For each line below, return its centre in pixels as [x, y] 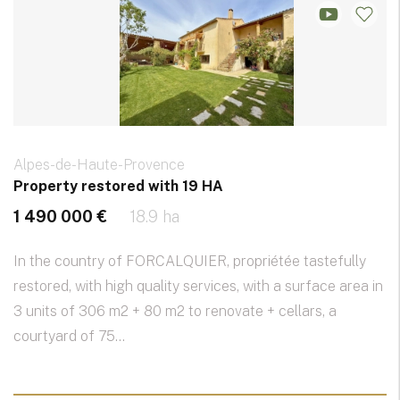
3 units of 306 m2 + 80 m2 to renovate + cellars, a [175, 312]
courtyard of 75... [69, 337]
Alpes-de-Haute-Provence [99, 165]
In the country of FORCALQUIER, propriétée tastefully [190, 262]
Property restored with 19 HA [118, 187]
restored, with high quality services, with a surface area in [198, 287]
